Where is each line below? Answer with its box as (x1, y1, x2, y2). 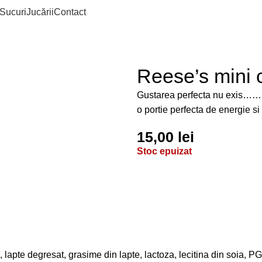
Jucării (26, 6, 54, 17)
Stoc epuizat (137, 146, 192, 156)
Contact (54, 6, 86, 17)
